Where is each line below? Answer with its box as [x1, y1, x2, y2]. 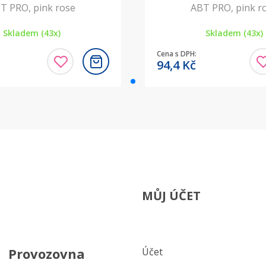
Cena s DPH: [157, 49, 197, 59]
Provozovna [8, 245, 85, 262]
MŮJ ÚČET [142, 188, 201, 204]
